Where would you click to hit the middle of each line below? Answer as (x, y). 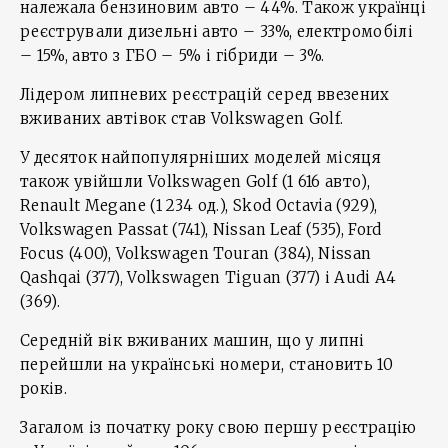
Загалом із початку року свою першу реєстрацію (218, 427)
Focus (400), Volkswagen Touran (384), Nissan (196, 253)
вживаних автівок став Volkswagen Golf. (182, 118)
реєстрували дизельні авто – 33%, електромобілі (217, 31)
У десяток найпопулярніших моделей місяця (200, 157)
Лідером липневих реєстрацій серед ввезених (205, 94)
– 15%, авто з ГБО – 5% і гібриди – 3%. (172, 55)
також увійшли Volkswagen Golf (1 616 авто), (195, 181)
